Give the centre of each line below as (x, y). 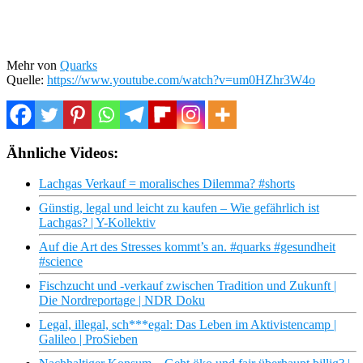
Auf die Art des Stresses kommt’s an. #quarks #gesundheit (187, 247)
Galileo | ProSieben (88, 340)
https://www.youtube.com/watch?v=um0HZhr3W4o (181, 79)
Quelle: (27, 79)
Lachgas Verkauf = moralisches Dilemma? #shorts (167, 184)
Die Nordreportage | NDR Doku (122, 301)
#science (61, 262)
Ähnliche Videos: (62, 152)
